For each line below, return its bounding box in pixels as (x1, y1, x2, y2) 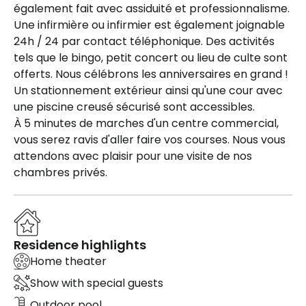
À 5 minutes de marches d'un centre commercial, (14, 115, 279, 131)
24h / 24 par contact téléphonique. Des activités (14, 33, 275, 49)
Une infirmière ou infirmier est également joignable (14, 16, 285, 33)
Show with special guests (30, 275, 163, 292)
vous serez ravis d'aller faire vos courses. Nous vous (14, 131, 286, 148)
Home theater (30, 253, 107, 270)
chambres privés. (14, 164, 107, 180)
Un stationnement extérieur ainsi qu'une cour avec (14, 82, 283, 98)
